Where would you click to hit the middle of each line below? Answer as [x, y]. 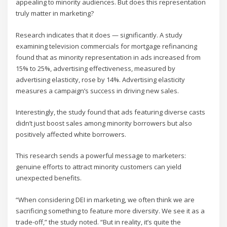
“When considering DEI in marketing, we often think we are [105, 199]
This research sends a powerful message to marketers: [101, 156]
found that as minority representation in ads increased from [108, 57]
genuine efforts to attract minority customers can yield [99, 167]
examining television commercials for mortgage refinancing [107, 46]
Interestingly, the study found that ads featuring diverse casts [111, 112]
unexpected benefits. [49, 178]
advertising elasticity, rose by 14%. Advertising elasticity [101, 79]
